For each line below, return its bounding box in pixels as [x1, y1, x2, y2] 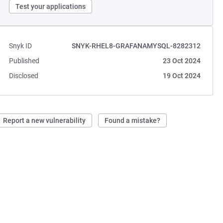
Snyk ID [9, 42, 32, 50]
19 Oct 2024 [162, 72, 201, 80]
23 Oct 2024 [162, 57, 201, 65]
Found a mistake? [105, 116, 161, 124]
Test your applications [15, 2, 86, 10]
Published [9, 57, 40, 65]
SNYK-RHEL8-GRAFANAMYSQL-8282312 [71, 42, 201, 50]
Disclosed [9, 72, 39, 80]
